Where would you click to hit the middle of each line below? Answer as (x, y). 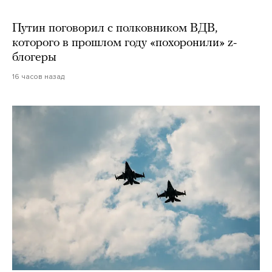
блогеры (34, 57)
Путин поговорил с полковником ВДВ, (115, 28)
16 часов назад (38, 76)
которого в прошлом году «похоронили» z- (124, 43)
